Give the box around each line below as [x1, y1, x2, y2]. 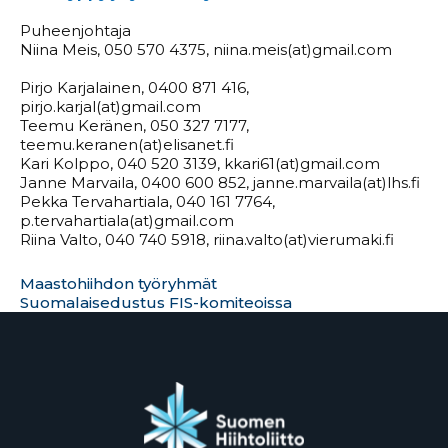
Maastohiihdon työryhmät [20, 273, 217, 293]
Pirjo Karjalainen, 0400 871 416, [20, 77, 249, 97]
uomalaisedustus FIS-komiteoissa [29, 292, 292, 312]
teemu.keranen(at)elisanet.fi [20, 134, 234, 154]
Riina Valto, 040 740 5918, [20, 229, 213, 249]
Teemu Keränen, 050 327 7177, [20, 115, 249, 135]
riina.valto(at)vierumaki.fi [213, 229, 394, 249]
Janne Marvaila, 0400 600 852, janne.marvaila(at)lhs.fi [20, 172, 420, 192]
